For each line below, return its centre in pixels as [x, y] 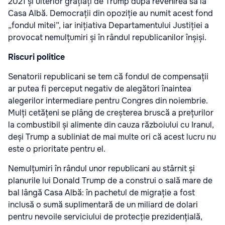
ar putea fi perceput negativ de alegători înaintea [100, 89]
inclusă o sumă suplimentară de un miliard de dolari [103, 205]
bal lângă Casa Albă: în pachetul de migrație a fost [101, 193]
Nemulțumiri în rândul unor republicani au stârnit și [101, 169]
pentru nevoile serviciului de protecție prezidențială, [105, 217]
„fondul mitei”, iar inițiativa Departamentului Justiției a [108, 26]
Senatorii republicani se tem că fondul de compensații [108, 77]
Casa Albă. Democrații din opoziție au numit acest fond [110, 14]
